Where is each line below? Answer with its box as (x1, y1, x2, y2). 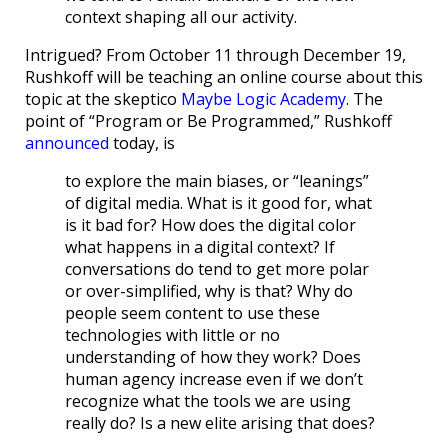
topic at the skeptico (25, 88, 181, 111)
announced (25, 132, 109, 155)
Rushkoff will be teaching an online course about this (25, 66, 423, 89)
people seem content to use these (65, 302, 320, 325)
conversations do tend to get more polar (65, 258, 369, 281)
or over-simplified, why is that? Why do (65, 280, 353, 303)
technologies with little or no (65, 324, 280, 347)
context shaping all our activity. (65, 6, 297, 29)
